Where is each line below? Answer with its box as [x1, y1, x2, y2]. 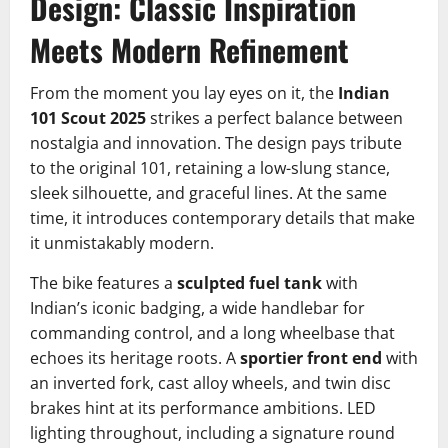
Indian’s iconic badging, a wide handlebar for [30, 297, 365, 320]
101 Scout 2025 [30, 107, 146, 130]
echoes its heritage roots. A [30, 347, 240, 370]
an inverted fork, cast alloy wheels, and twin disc [30, 372, 391, 395]
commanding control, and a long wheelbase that [30, 322, 395, 345]
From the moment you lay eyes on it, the [30, 82, 338, 105]
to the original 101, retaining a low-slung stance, [30, 157, 390, 180]
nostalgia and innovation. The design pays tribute [30, 132, 402, 155]
